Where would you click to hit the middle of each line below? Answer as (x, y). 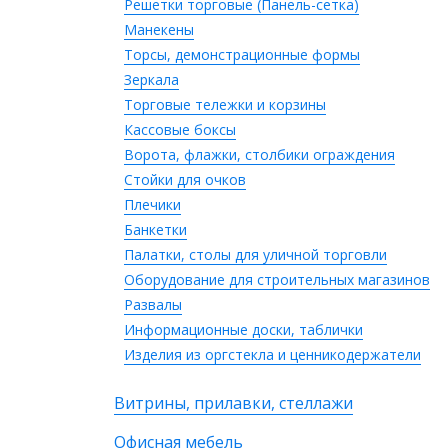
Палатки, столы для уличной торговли (255, 254)
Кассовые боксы (180, 129)
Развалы (153, 304)
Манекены (159, 29)
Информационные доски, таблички (243, 329)
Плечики (152, 204)
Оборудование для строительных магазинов (277, 279)
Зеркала (151, 79)
